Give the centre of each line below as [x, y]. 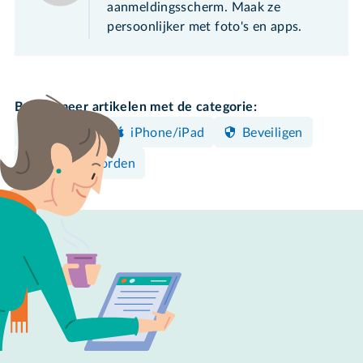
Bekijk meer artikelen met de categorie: [136, 107]
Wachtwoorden [89, 164]
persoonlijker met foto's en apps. [205, 26]
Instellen [68, 132]
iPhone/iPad [168, 132]
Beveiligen [272, 132]
